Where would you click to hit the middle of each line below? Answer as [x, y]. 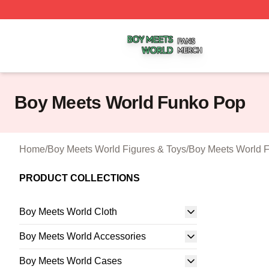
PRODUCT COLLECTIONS [80, 178]
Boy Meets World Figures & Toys [117, 149]
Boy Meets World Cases [71, 261]
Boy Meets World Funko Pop [130, 102]
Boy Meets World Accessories [83, 236]
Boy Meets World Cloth [68, 212]
